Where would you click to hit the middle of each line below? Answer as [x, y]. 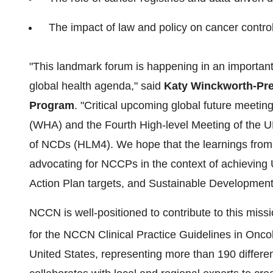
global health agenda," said [97, 86]
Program [52, 105]
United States [62, 254]
